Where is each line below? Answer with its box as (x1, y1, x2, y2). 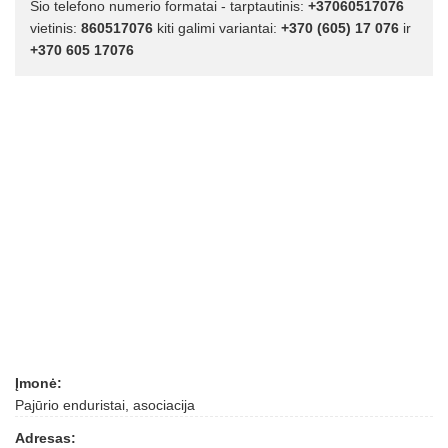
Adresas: (15, 430, 76, 446)
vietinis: (30, 20, 81, 36)
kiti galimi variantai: (153, 20, 281, 36)
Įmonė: (15, 375, 62, 391)
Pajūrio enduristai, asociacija (15, 397, 195, 413)
